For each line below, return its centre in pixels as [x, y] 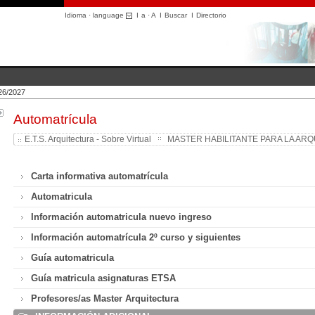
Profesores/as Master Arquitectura [105, 298]
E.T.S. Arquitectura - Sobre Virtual [88, 139]
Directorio [211, 15]
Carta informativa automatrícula [100, 176]
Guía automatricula [73, 258]
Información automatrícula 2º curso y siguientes [136, 237]
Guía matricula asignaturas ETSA [104, 278]
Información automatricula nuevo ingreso [122, 217]
